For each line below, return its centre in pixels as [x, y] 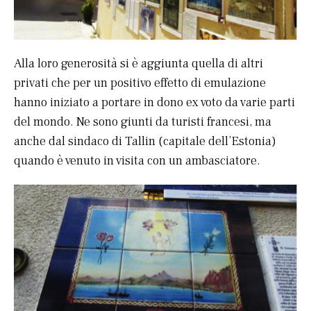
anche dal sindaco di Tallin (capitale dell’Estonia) [145, 142]
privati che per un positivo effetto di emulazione [140, 83]
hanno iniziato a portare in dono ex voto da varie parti [154, 103]
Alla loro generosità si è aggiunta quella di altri [138, 64]
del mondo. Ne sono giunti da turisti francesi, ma [143, 122]
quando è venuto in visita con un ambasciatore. [137, 161]
